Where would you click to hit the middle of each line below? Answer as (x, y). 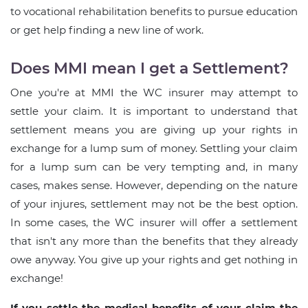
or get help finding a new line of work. (107, 30)
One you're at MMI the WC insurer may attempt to (154, 93)
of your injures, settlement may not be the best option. (154, 204)
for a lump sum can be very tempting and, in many (154, 167)
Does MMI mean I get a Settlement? (150, 69)
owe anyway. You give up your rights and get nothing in (154, 260)
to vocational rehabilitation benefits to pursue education (154, 12)
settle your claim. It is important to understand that (154, 111)
